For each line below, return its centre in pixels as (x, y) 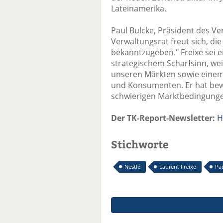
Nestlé (132, 167)
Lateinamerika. (139, 9)
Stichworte (140, 144)
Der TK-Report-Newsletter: (163, 118)
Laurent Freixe (178, 167)
